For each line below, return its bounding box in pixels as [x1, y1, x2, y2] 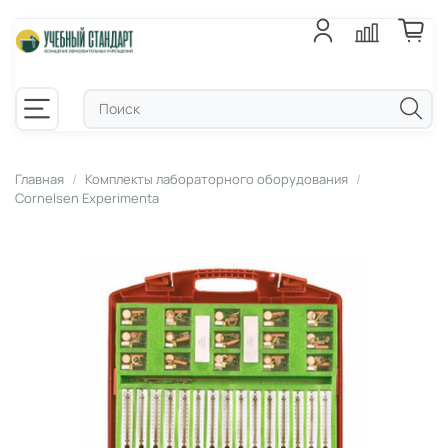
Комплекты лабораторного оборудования [85, 169, 348, 188]
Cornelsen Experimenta [15, 188, 159, 207]
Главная [15, 169, 64, 188]
